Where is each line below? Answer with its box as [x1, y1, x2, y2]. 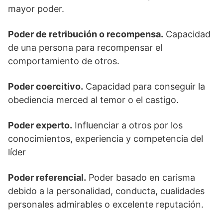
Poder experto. [8, 120, 72, 130]
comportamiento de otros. [8, 56, 119, 66]
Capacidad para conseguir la [83, 81, 205, 92]
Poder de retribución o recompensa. [8, 29, 163, 39]
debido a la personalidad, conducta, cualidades [8, 186, 205, 196]
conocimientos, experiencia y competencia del [8, 133, 203, 144]
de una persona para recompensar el [8, 42, 162, 53]
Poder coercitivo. [8, 81, 83, 92]
